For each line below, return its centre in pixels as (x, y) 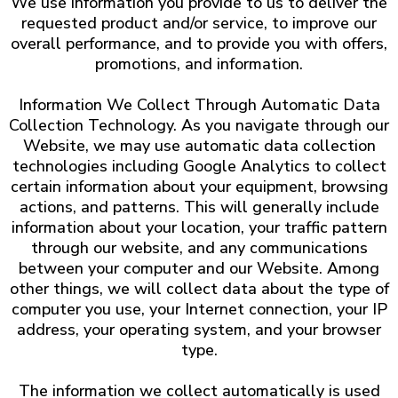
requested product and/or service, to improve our (199, 23)
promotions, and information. (199, 64)
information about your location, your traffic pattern (199, 227)
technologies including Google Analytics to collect (199, 166)
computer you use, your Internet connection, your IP (199, 309)
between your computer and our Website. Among (199, 268)
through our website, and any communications (199, 248)
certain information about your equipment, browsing (199, 187)
